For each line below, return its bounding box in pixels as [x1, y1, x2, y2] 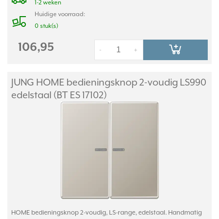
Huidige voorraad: [35, 11, 85, 18]
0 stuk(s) [35, 22, 58, 29]
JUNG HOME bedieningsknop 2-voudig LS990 [11, 77, 206, 88]
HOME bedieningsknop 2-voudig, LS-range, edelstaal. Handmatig [11, 209, 202, 216]
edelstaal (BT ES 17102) [11, 89, 107, 100]
